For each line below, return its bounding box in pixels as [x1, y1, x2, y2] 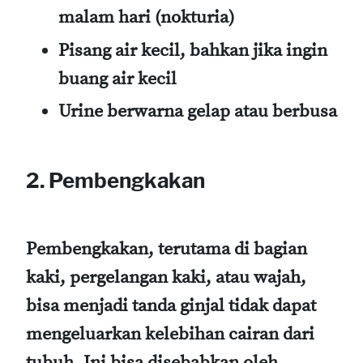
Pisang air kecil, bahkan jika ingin [58, 39, 327, 62]
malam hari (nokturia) [58, 6, 234, 29]
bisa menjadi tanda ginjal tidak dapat [26, 295, 316, 318]
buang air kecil [58, 67, 177, 90]
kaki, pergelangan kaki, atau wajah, [26, 267, 306, 289]
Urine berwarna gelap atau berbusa [58, 100, 337, 123]
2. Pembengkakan [26, 167, 205, 193]
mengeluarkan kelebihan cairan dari [26, 323, 314, 346]
